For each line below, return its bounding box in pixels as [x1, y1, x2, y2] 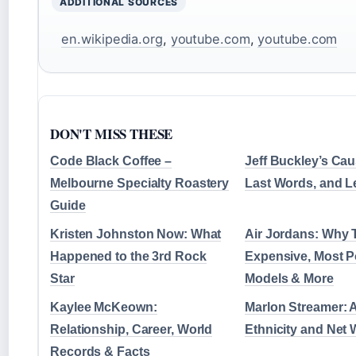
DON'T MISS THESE [50, 123, 173, 144]
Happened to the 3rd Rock [50, 249, 207, 263]
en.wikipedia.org [61, 30, 163, 47]
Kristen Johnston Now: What [50, 226, 222, 241]
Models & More [245, 271, 334, 285]
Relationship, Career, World [50, 322, 213, 336]
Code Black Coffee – [50, 153, 172, 168]
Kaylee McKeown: [50, 300, 157, 314]
